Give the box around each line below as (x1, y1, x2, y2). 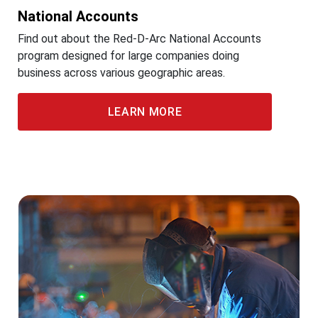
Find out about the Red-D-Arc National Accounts (18, 32, 261, 45)
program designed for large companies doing (18, 49, 239, 62)
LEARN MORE (107, 105, 182, 119)
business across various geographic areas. (18, 66, 225, 79)
